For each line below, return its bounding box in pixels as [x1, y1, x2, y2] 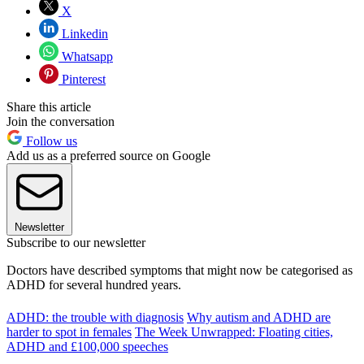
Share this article [6, 99, 91, 114]
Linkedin [58, 26, 108, 41]
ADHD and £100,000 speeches [6, 339, 168, 353]
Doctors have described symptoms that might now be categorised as [6, 262, 353, 277]
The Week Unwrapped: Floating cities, [135, 324, 333, 339]
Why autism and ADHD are [187, 310, 331, 324]
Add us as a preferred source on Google [6, 148, 210, 162]
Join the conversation [6, 114, 115, 128]
